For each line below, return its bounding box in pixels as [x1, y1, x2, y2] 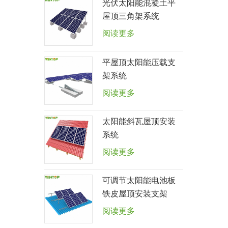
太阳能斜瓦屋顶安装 [102, 118, 176, 126]
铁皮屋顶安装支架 [102, 190, 168, 199]
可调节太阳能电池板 [102, 177, 176, 186]
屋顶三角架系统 [102, 13, 160, 21]
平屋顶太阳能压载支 [102, 59, 176, 67]
